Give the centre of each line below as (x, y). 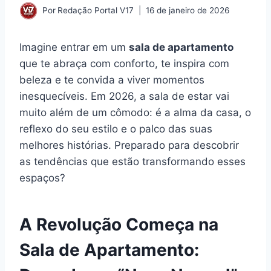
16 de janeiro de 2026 (188, 11)
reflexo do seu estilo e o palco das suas (116, 129)
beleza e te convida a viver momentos (112, 80)
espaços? (42, 178)
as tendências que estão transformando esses (132, 161)
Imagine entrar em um (74, 47)
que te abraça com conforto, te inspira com (124, 63)
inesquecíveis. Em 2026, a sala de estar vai (124, 96)
